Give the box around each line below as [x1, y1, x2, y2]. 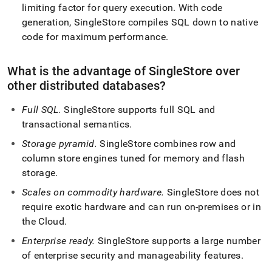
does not [218, 186, 260, 198]
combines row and [151, 138, 236, 149]
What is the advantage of [7, 64, 149, 78]
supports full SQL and [115, 104, 216, 115]
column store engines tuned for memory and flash [22, 152, 245, 164]
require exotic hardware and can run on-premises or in [22, 201, 261, 212]
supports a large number [149, 235, 260, 246]
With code [175, 2, 223, 13]
